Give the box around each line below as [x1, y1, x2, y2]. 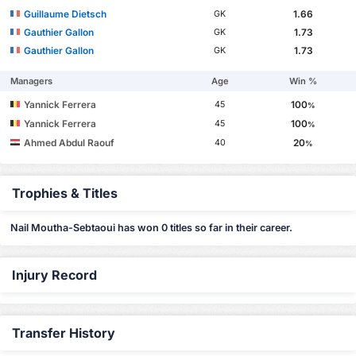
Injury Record [12, 266, 97, 283]
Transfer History [12, 324, 115, 341]
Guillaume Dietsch [24, 8, 107, 21]
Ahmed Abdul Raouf [24, 137, 115, 149]
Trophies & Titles [12, 185, 118, 202]
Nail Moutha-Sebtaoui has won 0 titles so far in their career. [10, 221, 293, 234]
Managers [10, 75, 53, 87]
